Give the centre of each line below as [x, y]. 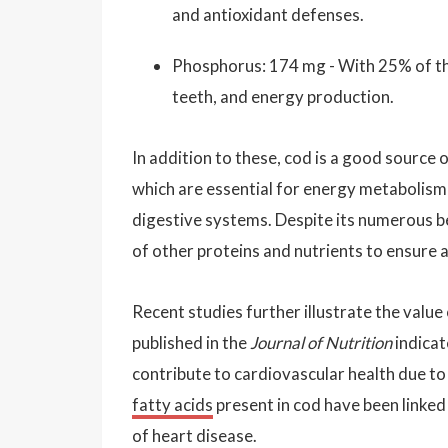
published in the [191, 342]
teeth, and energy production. [283, 96]
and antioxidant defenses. [268, 14]
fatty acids [172, 404]
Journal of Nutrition [321, 342]
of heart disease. [194, 435]
